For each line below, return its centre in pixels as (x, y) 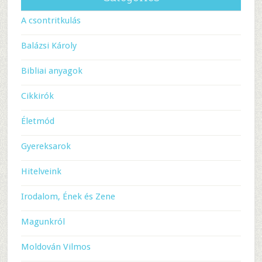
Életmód (37, 121)
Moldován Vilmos (56, 247)
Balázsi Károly (49, 46)
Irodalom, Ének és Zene (68, 196)
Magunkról (43, 222)
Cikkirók (37, 96)
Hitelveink (41, 171)
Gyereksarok (46, 146)
